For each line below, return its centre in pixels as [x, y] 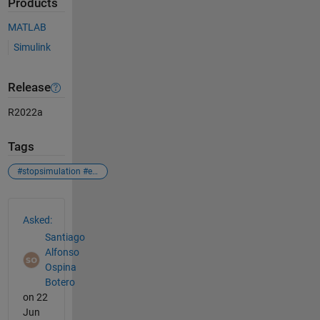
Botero [60, 282]
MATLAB [27, 27]
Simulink [32, 47]
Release [29, 88]
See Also [36, 205]
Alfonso [62, 252]
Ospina [60, 267]
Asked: [37, 220]
